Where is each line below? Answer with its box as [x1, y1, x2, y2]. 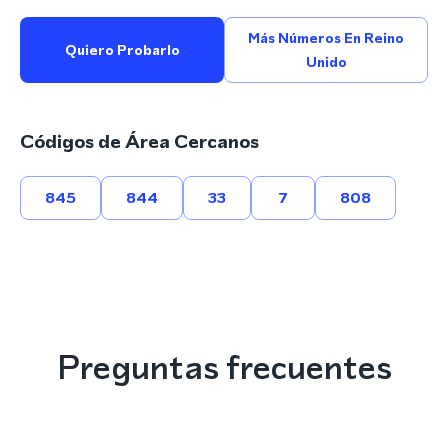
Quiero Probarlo [64, 40, 180, 60]
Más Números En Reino [248, 28, 404, 48]
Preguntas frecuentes [56, 343, 392, 391]
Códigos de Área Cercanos [20, 128, 259, 155]
